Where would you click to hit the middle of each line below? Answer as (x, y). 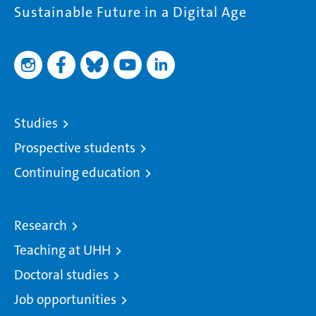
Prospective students (75, 148)
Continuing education (77, 172)
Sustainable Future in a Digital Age (130, 12)
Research (41, 225)
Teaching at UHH (62, 250)
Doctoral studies (61, 275)
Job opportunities (65, 299)
